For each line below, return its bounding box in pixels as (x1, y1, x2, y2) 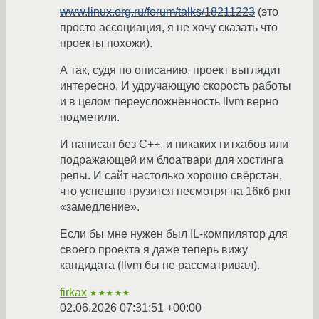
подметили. (60, 110, 120, 123)
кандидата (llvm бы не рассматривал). (60, 258, 260, 271)
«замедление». (60, 200, 140, 213)
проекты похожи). (60, 36, 152, 49)
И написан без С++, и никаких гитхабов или (60, 137, 288, 150)
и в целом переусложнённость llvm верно (60, 95, 278, 108)
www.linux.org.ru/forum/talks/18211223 (60, 5, 255, 18)
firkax (60, 286, 87, 298)
